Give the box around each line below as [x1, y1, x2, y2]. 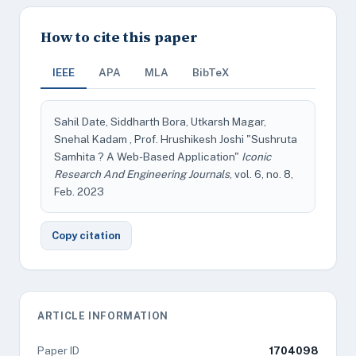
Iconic [242, 150, 271, 163]
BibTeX [192, 66, 230, 79]
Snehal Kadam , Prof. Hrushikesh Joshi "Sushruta [54, 133, 297, 145]
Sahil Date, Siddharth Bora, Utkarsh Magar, [54, 115, 266, 128]
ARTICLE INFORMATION [37, 310, 168, 322]
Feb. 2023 [54, 185, 104, 198]
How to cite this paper [41, 27, 198, 47]
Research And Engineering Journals [54, 168, 230, 180]
